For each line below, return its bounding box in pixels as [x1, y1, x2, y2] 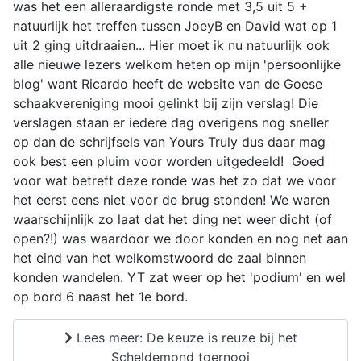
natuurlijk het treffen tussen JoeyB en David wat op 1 [13, 18, 337, 34]
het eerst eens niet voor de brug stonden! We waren [13, 192, 330, 208]
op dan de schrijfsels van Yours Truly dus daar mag [13, 134, 326, 150]
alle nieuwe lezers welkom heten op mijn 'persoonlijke [13, 56, 341, 73]
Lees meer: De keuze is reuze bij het [72, 329, 297, 346]
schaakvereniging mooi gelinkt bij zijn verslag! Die [13, 95, 318, 111]
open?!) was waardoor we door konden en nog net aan [13, 230, 348, 247]
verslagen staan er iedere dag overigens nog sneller [13, 114, 329, 131]
